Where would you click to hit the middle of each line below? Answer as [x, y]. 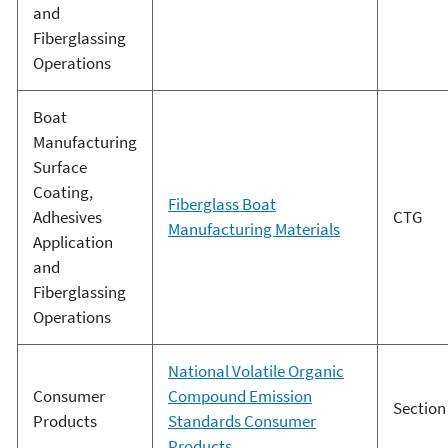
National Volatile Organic [255, 371]
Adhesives [67, 217]
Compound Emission [239, 396]
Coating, [62, 192]
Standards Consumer [241, 421]
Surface [59, 167]
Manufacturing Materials [253, 229]
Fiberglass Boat [221, 204]
